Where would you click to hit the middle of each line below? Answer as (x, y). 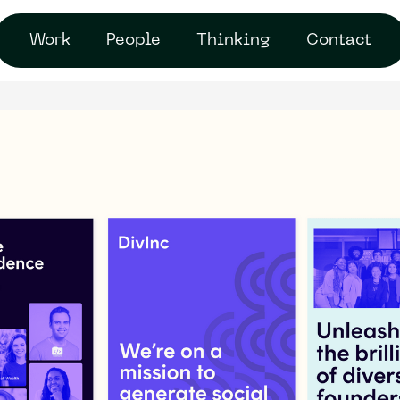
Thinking (233, 41)
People (133, 41)
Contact (338, 41)
